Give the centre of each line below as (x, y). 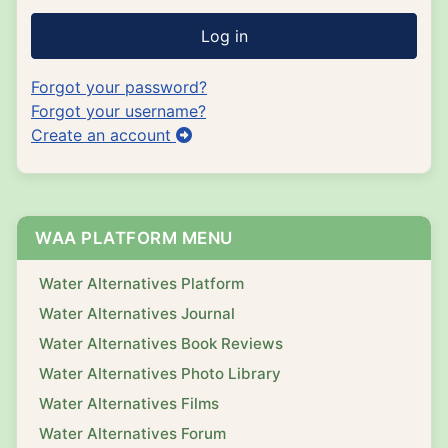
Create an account (103, 134)
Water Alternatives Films (129, 403)
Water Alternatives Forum (132, 433)
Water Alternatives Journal (137, 313)
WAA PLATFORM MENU (134, 237)
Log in (224, 35)
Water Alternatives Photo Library (160, 373)
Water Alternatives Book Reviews (161, 343)
